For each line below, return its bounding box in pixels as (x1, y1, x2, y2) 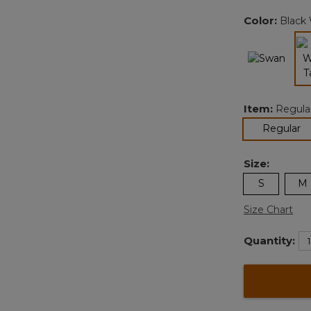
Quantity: (244, 234, 295, 248)
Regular (262, 122, 301, 135)
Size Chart (244, 203, 293, 217)
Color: (244, 14, 280, 28)
